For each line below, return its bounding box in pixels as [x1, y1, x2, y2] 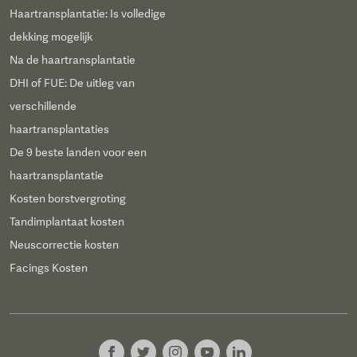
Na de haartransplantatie [10, 53, 135, 67]
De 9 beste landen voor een [10, 146, 147, 159]
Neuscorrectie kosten [10, 238, 119, 252]
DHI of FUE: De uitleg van [10, 76, 135, 90]
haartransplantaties [10, 123, 109, 136]
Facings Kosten [10, 261, 88, 275]
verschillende [10, 100, 76, 113]
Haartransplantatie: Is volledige [10, 7, 166, 21]
